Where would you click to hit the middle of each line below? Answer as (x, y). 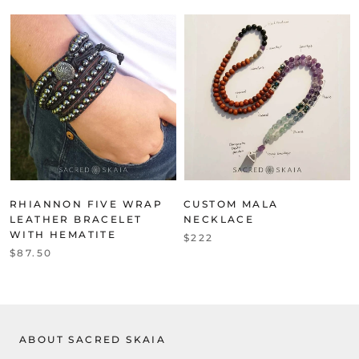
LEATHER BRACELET (76, 219)
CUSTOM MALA (231, 204)
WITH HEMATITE (63, 234)
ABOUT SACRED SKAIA (93, 339)
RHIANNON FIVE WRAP (87, 204)
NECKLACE (219, 219)
